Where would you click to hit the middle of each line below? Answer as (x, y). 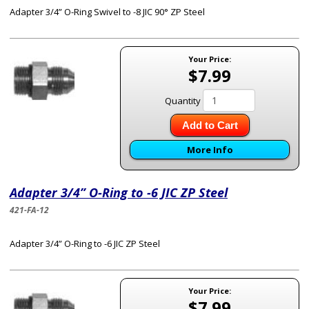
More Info (210, 150)
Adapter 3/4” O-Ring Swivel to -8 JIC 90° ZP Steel (107, 12)
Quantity (182, 101)
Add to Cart (210, 125)
